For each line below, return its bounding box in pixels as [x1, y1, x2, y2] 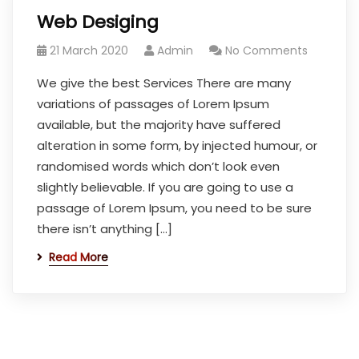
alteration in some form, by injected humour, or [37, 137, 317, 154]
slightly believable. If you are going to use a [37, 179, 293, 196]
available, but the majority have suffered [37, 116, 280, 133]
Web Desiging [37, 10, 159, 34]
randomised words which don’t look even [37, 158, 280, 175]
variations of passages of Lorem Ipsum [37, 95, 269, 112]
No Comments [225, 42, 308, 58]
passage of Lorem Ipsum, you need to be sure [37, 200, 312, 216]
